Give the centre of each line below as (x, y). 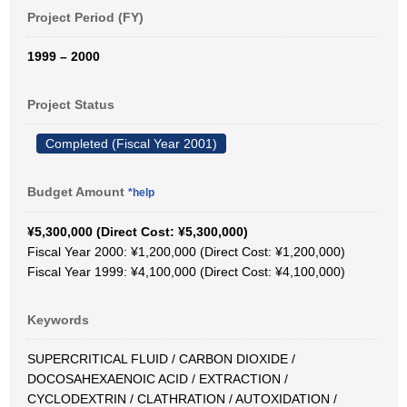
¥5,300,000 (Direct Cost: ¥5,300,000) (138, 232)
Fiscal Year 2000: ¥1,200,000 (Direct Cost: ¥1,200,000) (186, 252)
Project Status (71, 104)
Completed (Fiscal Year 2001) (131, 144)
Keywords (58, 320)
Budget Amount (78, 192)
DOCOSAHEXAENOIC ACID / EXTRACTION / (158, 379)
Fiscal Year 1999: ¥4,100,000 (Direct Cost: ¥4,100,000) (186, 272)
